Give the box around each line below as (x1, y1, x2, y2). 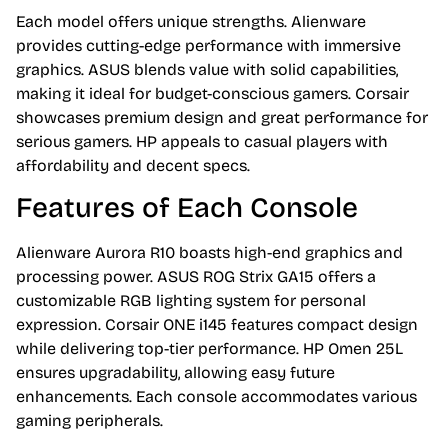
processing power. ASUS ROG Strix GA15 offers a (16, 267, 376, 287)
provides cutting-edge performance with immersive (16, 35, 401, 55)
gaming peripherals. (16, 411, 163, 431)
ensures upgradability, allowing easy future (16, 363, 335, 383)
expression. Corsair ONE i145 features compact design (16, 315, 418, 335)
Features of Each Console (16, 191, 358, 226)
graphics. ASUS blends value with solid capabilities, (16, 59, 398, 79)
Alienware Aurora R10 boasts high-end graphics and (16, 243, 403, 263)
